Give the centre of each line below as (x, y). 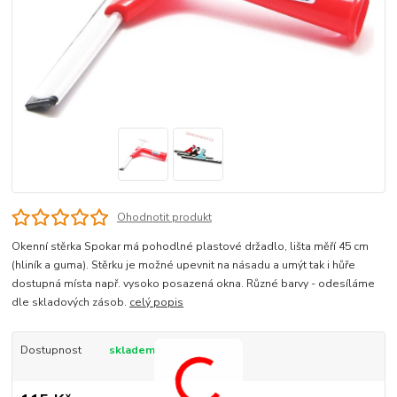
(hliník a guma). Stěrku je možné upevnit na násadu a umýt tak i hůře (184, 265)
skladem (132, 350)
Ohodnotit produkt (164, 218)
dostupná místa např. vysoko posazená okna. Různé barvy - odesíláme (194, 284)
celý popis (157, 303)
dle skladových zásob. (71, 303)
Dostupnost (51, 350)
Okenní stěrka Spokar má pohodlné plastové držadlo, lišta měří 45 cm (191, 247)
